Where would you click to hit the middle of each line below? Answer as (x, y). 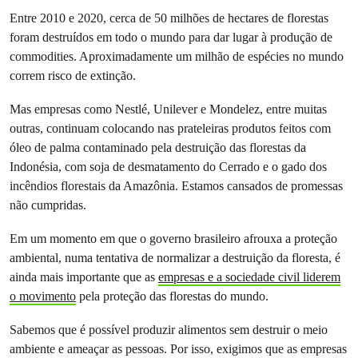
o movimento (43, 296)
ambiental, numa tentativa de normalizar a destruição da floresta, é (175, 257)
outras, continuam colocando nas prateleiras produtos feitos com (170, 128)
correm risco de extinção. (73, 75)
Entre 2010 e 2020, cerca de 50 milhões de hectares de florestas (169, 18)
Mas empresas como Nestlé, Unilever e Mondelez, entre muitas (168, 109)
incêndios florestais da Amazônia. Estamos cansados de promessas (176, 185)
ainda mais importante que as (84, 276)
